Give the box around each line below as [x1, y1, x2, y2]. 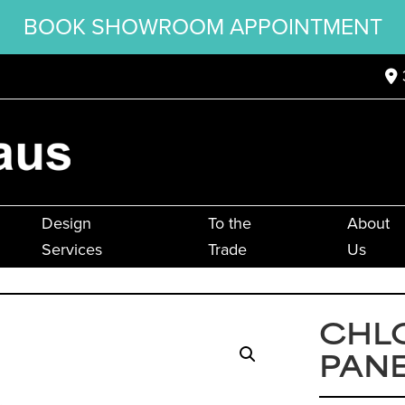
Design [41, 212, 91, 236]
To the [207, 212, 251, 236]
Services [41, 238, 102, 262]
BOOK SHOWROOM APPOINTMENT [23, 10, 382, 43]
